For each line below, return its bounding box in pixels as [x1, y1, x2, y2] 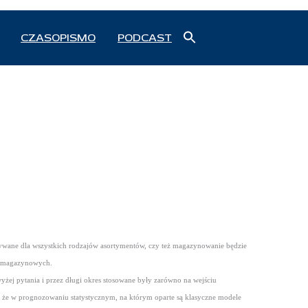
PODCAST [118, 31, 172, 45]
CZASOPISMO [21, 31, 96, 45]
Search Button [199, 46, 237, 60]
